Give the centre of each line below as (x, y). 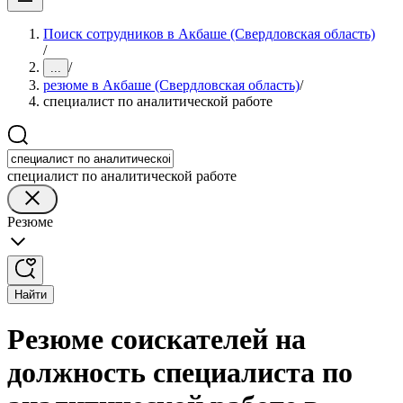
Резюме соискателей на (157, 340)
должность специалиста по (180, 373)
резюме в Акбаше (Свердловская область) (171, 85)
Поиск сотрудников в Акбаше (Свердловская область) (209, 34)
